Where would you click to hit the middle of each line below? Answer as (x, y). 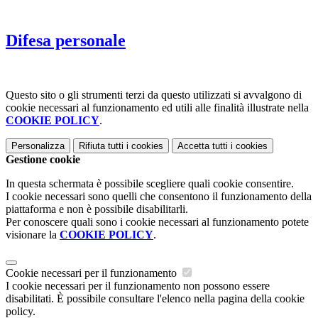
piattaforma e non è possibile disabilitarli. (97, 209)
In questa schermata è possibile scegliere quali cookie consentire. (150, 183)
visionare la (33, 234)
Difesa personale (66, 41)
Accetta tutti (203, 146)
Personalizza (38, 146)
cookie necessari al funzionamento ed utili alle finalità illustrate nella (157, 107)
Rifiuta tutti (101, 146)
